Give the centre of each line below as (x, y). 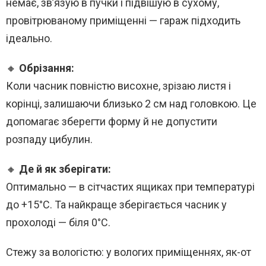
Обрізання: (47, 68)
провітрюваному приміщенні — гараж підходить (123, 21)
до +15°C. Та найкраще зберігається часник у (116, 205)
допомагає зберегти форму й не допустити (112, 122)
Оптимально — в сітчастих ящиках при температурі (130, 187)
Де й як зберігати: (65, 169)
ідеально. (29, 39)
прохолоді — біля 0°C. (58, 223)
